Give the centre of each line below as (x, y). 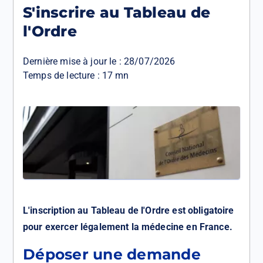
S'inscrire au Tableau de (117, 12)
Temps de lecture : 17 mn (76, 75)
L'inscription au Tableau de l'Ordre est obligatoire (129, 210)
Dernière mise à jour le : (73, 61)
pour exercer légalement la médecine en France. (128, 227)
